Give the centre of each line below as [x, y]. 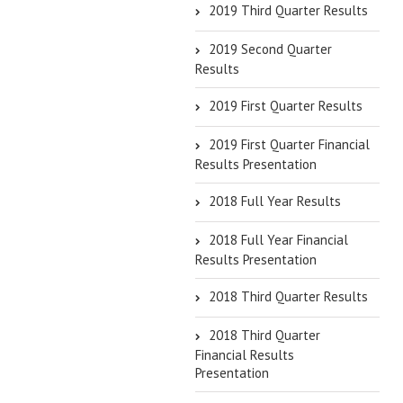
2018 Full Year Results [275, 201]
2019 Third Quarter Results [288, 10]
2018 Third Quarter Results [288, 296]
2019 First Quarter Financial [289, 144]
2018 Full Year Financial [278, 240]
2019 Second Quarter [270, 49]
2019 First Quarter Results [286, 106]
